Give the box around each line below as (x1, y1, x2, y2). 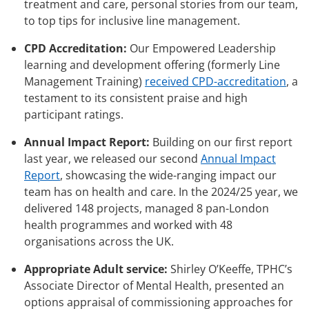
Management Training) (24, 73, 145, 89)
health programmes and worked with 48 (24, 217, 232, 232)
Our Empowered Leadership (127, 40, 276, 56)
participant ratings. (24, 106, 123, 122)
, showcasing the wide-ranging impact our (60, 167, 277, 183)
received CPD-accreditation (145, 73, 286, 89)
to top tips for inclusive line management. (24, 12, 240, 28)
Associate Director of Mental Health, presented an (24, 277, 284, 293)
